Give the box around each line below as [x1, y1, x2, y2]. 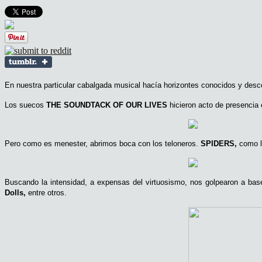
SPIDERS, [201, 139, 237, 148]
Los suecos [5, 100, 46, 109]
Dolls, [5, 188, 26, 197]
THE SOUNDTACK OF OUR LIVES [46, 100, 167, 109]
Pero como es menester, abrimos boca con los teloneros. [5, 139, 201, 148]
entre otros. [26, 188, 67, 197]
